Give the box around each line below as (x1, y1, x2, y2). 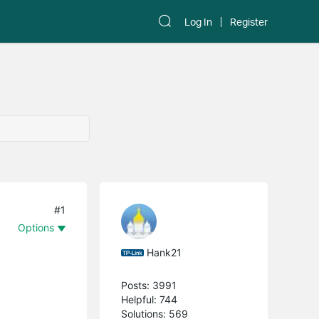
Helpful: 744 (121, 293, 178, 306)
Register (230, 16, 268, 28)
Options (18, 221, 55, 234)
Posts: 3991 (121, 279, 177, 292)
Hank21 (147, 246, 182, 258)
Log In (184, 16, 212, 28)
